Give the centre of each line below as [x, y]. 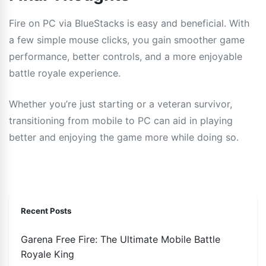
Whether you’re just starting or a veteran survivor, [121, 104]
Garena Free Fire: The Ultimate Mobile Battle [121, 239]
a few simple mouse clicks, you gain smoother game [127, 39]
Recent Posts [46, 210]
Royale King [47, 254]
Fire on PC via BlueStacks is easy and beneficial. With [129, 23]
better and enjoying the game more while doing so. [124, 137]
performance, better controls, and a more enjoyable [126, 56]
